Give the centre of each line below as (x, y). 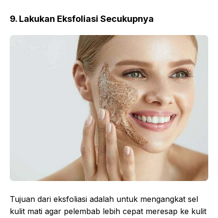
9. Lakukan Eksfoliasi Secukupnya (82, 18)
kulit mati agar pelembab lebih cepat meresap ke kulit (108, 211)
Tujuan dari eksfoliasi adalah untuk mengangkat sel (104, 199)
